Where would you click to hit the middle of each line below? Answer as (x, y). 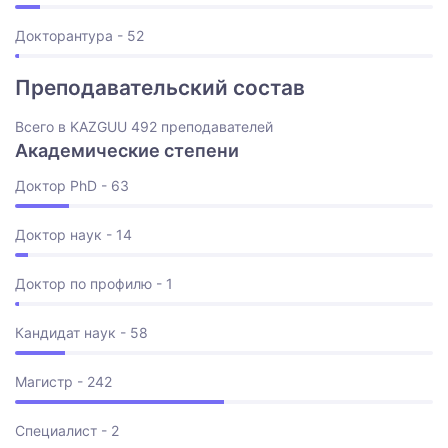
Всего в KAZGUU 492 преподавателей (144, 126)
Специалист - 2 (67, 430)
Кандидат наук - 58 (81, 332)
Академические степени (127, 150)
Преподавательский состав (160, 87)
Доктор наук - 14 (73, 234)
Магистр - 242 (63, 381)
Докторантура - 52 (79, 35)
